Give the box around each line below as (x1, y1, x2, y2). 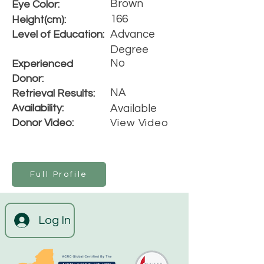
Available (110, 103, 157, 114)
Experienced (12, 58, 73, 70)
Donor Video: (12, 117, 74, 128)
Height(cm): (12, 14, 66, 25)
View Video (110, 117, 169, 128)
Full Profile (29, 170, 88, 179)
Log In (38, 214, 71, 226)
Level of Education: (12, 29, 104, 40)
